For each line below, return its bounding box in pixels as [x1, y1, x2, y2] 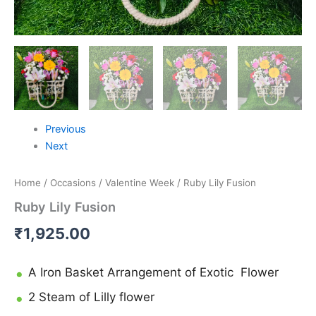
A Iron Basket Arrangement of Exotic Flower [28, 265, 279, 279]
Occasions [50, 176, 96, 188]
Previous [44, 122, 86, 135]
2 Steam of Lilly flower [28, 289, 154, 304]
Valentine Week [105, 176, 174, 188]
